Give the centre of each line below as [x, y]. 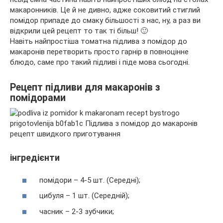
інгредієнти [35, 158]
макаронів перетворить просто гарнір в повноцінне [99, 52]
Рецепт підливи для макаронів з [85, 88]
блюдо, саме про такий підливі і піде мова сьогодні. [100, 62]
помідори [56, 180]
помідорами [38, 98]
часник [51, 211]
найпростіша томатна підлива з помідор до [111, 42]
